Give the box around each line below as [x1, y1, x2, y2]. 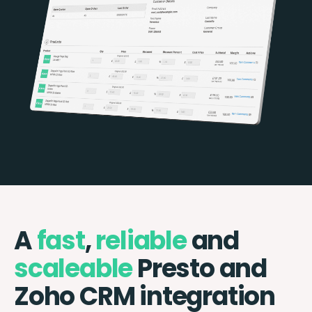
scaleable [14, 250, 133, 286]
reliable [95, 222, 187, 258]
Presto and [132, 250, 267, 286]
